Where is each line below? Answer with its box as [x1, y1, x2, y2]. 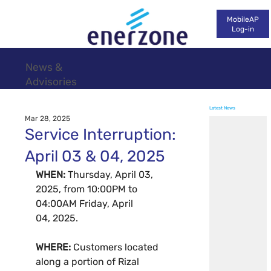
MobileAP [227, 15, 260, 24]
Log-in [232, 24, 255, 33]
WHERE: [36, 241, 74, 253]
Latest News [209, 105, 235, 111]
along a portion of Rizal [36, 256, 142, 268]
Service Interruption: [25, 125, 177, 145]
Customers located [73, 241, 162, 253]
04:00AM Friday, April [36, 198, 136, 210]
